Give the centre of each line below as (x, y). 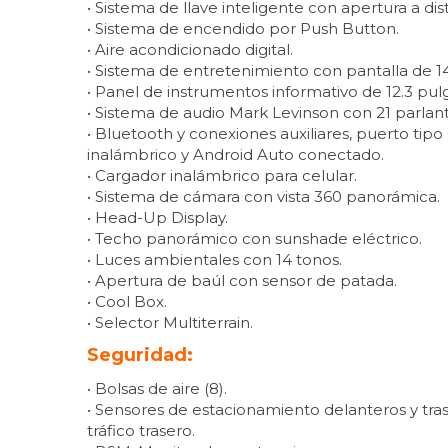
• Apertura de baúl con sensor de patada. (242, 280)
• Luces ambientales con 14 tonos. (214, 259)
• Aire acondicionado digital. (190, 49)
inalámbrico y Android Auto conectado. (235, 154)
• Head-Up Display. (157, 217)
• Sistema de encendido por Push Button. (243, 28)
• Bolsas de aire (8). (157, 388)
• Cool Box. (127, 301)
